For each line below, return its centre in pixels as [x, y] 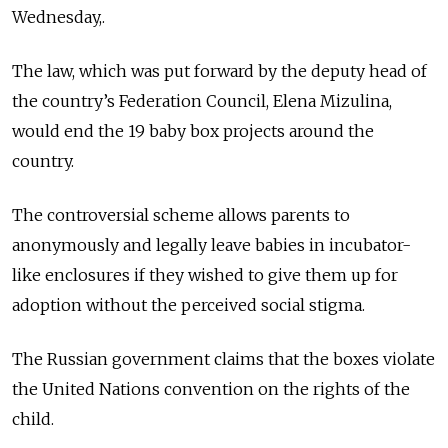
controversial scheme [130, 215]
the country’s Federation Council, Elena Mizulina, [202, 101]
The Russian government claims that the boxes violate [223, 359]
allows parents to [282, 215]
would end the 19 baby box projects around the [193, 131]
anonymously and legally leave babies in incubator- [211, 245]
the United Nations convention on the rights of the [211, 389]
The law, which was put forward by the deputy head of [219, 71]
